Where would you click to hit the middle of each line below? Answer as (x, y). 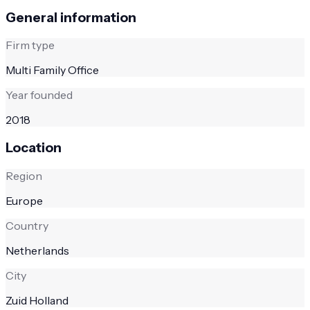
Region (24, 175)
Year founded (39, 95)
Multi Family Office (52, 70)
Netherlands (37, 250)
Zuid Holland (37, 300)
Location (34, 147)
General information (71, 17)
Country (27, 225)
